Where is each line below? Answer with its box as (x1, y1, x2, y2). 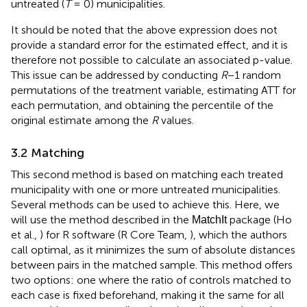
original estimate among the (11, 113, 151, 127)
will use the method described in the (11, 212, 192, 226)
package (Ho (227, 212, 292, 226)
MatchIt (192, 213, 227, 225)
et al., (11, 228, 40, 241)
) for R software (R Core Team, (40, 228, 190, 241)
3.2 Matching (11, 145, 84, 160)
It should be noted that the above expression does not (11, 23, 278, 36)
